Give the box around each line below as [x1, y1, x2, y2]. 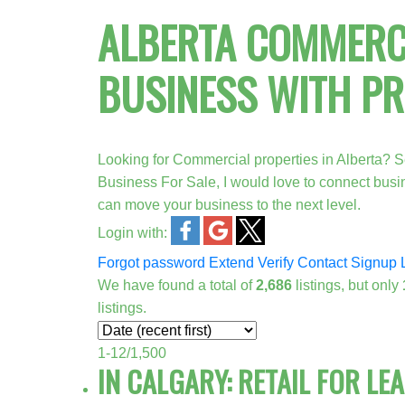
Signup [350, 254, 397, 270]
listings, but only [291, 277, 402, 293]
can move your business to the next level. [97, 196, 361, 212]
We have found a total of [97, 277, 256, 293]
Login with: [97, 224, 167, 240]
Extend [208, 254, 254, 270]
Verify [257, 254, 294, 270]
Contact [297, 254, 347, 270]
